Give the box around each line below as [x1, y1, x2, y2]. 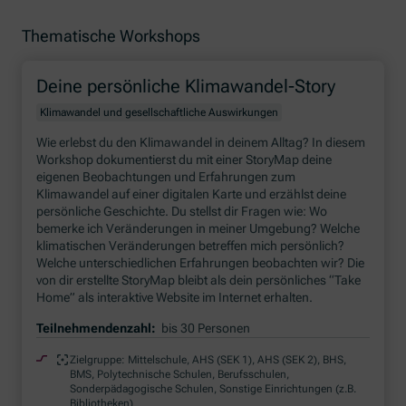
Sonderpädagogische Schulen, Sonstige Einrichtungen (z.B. [70, 382, 357, 395]
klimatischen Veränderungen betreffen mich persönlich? [36, 238, 345, 254]
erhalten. [264, 290, 314, 305]
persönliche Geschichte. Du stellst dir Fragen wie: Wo [36, 204, 328, 219]
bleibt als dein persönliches [175, 273, 327, 288]
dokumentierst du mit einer [96, 152, 246, 168]
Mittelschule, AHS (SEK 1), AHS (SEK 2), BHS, [128, 353, 347, 366]
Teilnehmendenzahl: [36, 320, 159, 335]
